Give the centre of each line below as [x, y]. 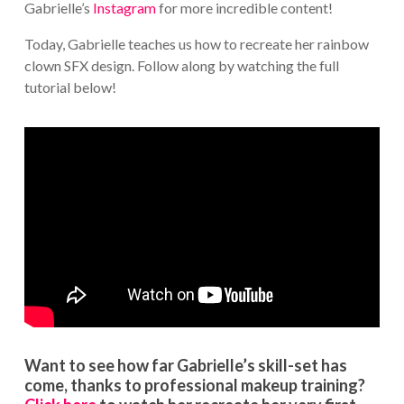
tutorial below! [70, 87]
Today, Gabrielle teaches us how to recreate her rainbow [196, 43]
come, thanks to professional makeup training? [194, 386]
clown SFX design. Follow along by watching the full [181, 65]
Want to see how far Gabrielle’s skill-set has [185, 366]
